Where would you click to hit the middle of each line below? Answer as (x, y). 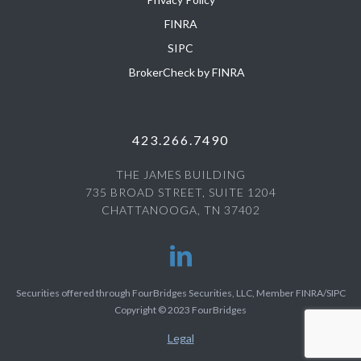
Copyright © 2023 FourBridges (180, 309)
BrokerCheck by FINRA (187, 72)
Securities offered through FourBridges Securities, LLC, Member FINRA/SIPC (180, 293)
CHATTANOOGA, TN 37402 (180, 210)
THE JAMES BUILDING (180, 174)
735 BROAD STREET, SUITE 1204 (180, 192)
